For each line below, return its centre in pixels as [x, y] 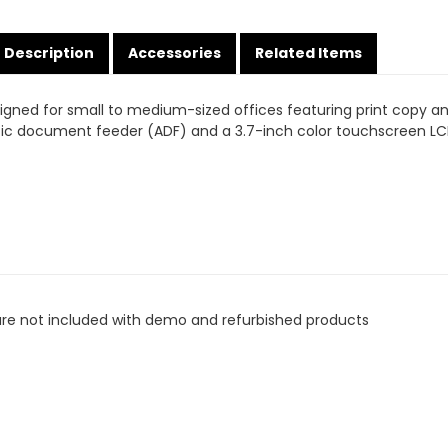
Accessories [175, 53]
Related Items [309, 53]
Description [49, 53]
